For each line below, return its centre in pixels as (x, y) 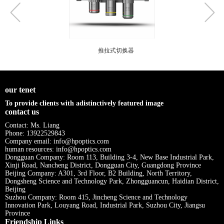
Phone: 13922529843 (35, 133)
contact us (22, 112)
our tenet (20, 90)
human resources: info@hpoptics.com (58, 149)
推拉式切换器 (116, 51)
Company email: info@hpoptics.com (57, 141)
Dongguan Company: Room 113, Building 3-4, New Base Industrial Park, (109, 157)
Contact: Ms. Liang (32, 125)
